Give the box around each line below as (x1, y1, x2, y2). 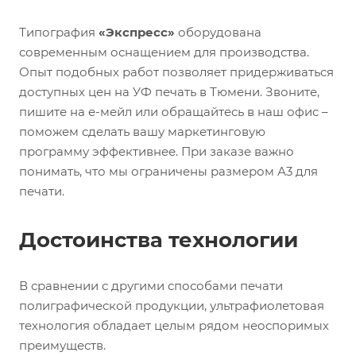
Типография (19, 25, 99, 41)
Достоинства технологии (19, 227, 298, 253)
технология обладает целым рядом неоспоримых (19, 318, 329, 334)
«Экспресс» (99, 25, 175, 41)
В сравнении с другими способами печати (19, 278, 283, 294)
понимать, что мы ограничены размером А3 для (19, 164, 318, 180)
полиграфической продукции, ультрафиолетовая (19, 298, 324, 314)
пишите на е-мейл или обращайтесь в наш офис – (19, 104, 328, 120)
